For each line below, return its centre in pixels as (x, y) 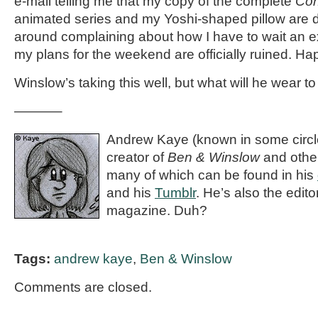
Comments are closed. (83, 287)
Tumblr (175, 193)
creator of (137, 157)
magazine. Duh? (157, 210)
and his (131, 193)
